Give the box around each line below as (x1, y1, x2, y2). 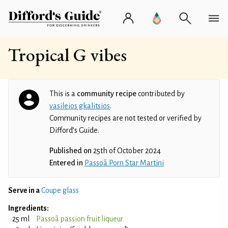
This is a (49, 90, 77, 98)
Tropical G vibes (8, 43, 127, 67)
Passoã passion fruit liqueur (36, 215, 123, 223)
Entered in (49, 159, 83, 167)
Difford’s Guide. (49, 126, 99, 134)
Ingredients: (8, 204, 49, 212)
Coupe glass (41, 186, 79, 194)
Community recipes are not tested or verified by (49, 114, 202, 122)
